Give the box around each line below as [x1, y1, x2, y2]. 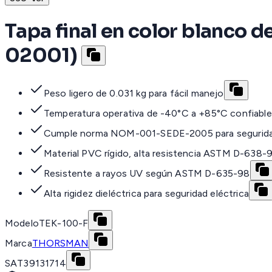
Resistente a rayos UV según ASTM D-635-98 [44, 168, 250, 180]
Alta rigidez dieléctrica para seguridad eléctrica [44, 188, 249, 200]
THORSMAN [32, 237, 89, 250]
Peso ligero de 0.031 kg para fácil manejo [44, 87, 224, 100]
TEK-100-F [38, 217, 89, 229]
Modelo [5, 217, 39, 229]
